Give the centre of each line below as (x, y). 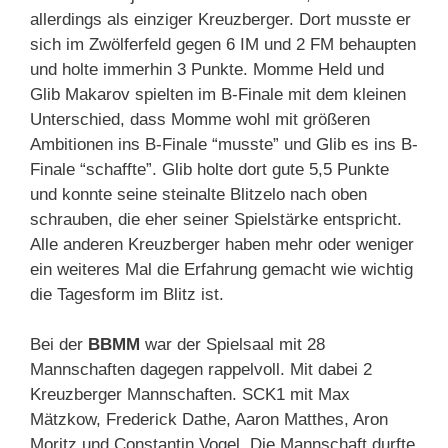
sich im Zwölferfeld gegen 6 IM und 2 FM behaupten (223, 44)
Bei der (59, 345)
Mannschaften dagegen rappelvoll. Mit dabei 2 (201, 370)
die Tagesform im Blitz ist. (127, 294)
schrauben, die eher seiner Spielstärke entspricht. (216, 219)
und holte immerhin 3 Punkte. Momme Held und (207, 69)
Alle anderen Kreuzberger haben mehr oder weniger (222, 244)
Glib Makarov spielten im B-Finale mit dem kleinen (218, 94)
